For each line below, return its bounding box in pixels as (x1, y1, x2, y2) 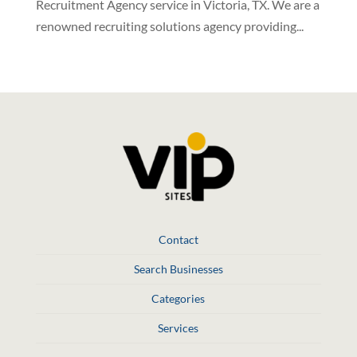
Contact (158, 232, 198, 246)
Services (158, 320, 199, 335)
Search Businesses (133, 261, 223, 276)
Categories (151, 291, 206, 305)
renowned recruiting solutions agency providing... (35, 18, 304, 34)
